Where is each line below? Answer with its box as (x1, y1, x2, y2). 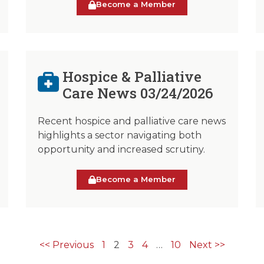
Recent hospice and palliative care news (38, 115, 226, 127)
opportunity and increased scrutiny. (38, 143, 205, 155)
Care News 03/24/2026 (62, 83, 214, 103)
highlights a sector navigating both (38, 129, 202, 141)
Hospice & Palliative (62, 67, 202, 86)
